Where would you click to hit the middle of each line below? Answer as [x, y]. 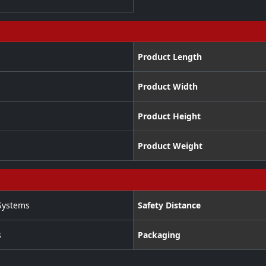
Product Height [169, 116]
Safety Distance [169, 205]
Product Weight [170, 146]
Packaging [159, 235]
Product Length [170, 57]
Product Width [167, 87]
